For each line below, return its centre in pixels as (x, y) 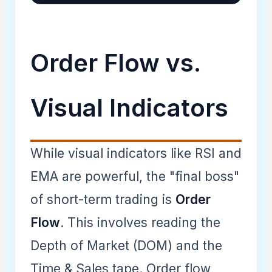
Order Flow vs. (115, 63)
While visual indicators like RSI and (136, 153)
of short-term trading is (103, 199)
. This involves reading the (140, 222)
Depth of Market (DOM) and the (126, 245)
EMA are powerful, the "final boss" (134, 176)
